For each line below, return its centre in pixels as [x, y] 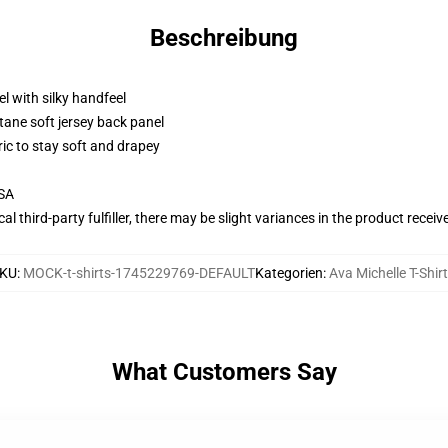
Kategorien [288, 273]
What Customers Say [224, 372]
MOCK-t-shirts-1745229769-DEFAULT [138, 273]
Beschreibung [224, 38]
